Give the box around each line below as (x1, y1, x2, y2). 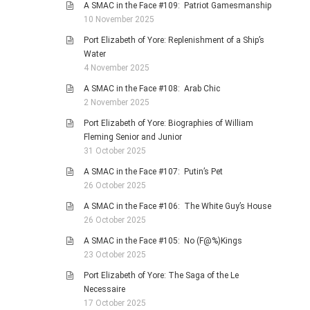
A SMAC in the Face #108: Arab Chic (84, 84, 220, 93)
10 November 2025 (84, 15, 154, 24)
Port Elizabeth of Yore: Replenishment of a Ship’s (84, 35, 264, 45)
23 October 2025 (84, 250, 146, 259)
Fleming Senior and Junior (84, 132, 182, 142)
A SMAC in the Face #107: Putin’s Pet (84, 167, 223, 176)
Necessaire (84, 284, 125, 294)
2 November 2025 (84, 98, 149, 107)
